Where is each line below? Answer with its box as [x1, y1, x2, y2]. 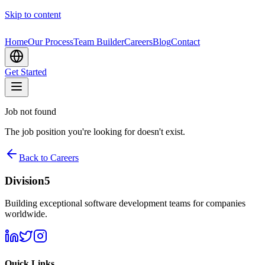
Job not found [5, 106, 56, 117]
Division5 [5, 174, 50, 187]
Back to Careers [19, 153, 79, 163]
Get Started [5, 67, 47, 77]
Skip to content [5, 9, 61, 20]
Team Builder [73, 37, 124, 47]
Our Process [28, 37, 73, 47]
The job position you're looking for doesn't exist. [5, 127, 185, 137]
